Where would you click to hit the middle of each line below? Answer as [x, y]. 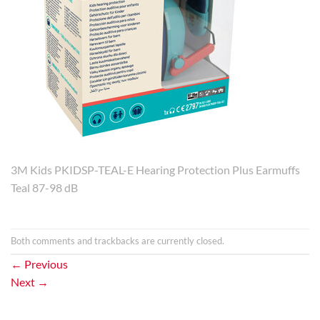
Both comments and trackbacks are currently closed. [117, 241]
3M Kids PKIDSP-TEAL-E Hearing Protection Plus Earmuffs [155, 170]
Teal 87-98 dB [44, 188]
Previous [45, 264]
